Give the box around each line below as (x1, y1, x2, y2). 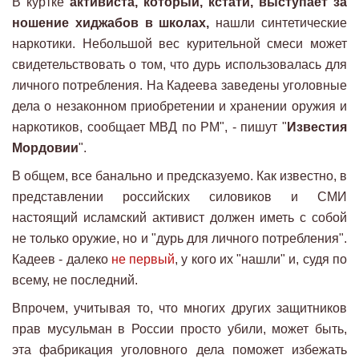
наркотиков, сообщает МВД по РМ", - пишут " (12, 120, 287, 135)
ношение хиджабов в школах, (12, 16, 210, 30)
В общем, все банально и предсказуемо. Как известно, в (12, 169, 347, 184)
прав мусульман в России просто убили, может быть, (12, 322, 347, 337)
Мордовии (12, 141, 79, 155)
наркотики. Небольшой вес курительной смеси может (12, 37, 347, 51)
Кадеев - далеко (12, 252, 111, 267)
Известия (287, 120, 347, 135)
